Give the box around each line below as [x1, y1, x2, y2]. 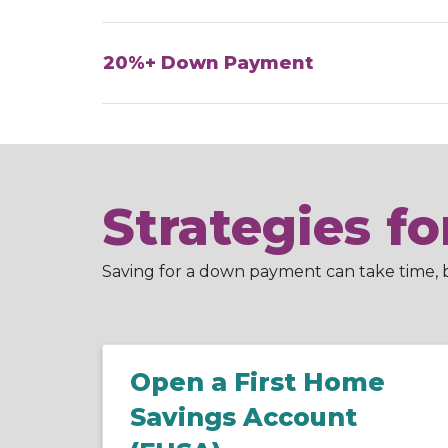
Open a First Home [130, 366, 385, 397]
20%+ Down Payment [103, 51, 313, 74]
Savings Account [130, 401, 357, 432]
